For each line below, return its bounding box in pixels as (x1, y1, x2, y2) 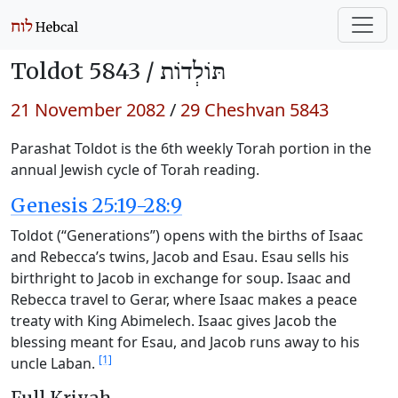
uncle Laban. (11, 354, 99, 373)
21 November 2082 (11, 98, 165, 122)
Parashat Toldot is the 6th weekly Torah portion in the (11, 139, 371, 158)
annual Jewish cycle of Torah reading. (11, 160, 259, 179)
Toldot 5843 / (11, 57, 160, 85)
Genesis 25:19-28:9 (11, 194, 182, 218)
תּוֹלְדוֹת (160, 59, 226, 87)
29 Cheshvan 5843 (180, 98, 329, 122)
